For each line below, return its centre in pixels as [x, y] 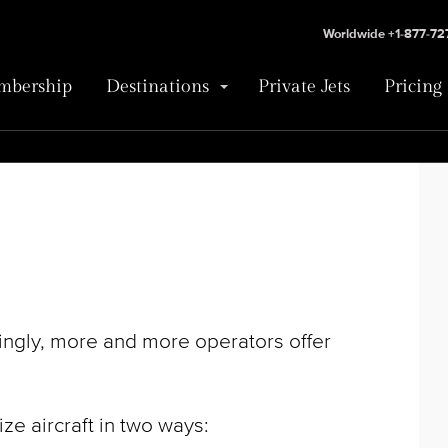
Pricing [413, 86]
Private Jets [304, 86]
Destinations [157, 86]
